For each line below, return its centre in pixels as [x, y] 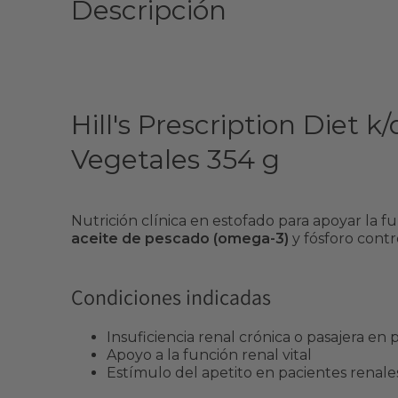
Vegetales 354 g [175, 159]
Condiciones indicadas [171, 296]
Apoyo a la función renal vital [209, 354]
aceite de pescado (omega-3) [180, 238]
